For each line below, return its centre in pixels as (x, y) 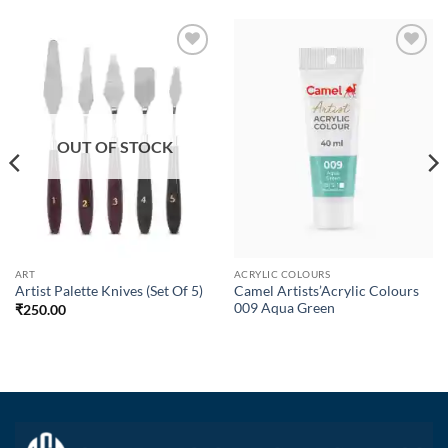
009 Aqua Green (284, 307)
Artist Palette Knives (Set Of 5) (108, 291)
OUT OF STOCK (114, 147)
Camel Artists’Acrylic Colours (326, 290)
